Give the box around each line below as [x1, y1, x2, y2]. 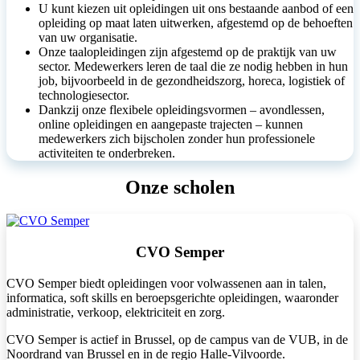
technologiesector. [39, 88, 129, 102]
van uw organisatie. [39, 30, 137, 44]
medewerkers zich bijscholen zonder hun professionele [39, 131, 315, 145]
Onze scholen [125, 176, 235, 198]
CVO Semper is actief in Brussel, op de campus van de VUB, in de [6, 332, 348, 346]
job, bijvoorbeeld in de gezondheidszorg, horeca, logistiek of [39, 73, 345, 88]
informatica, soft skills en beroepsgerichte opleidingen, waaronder [6, 290, 338, 305]
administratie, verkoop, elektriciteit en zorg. [6, 305, 228, 319]
